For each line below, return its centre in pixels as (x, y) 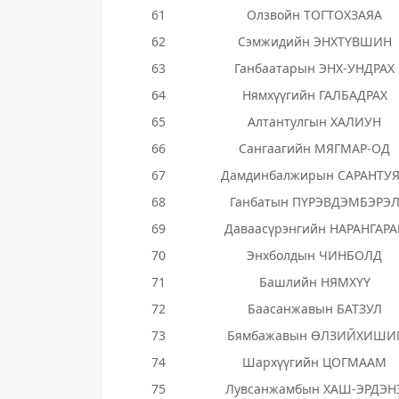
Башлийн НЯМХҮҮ (314, 282)
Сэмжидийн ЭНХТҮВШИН (314, 41)
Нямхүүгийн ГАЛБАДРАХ (314, 95)
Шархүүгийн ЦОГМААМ (314, 362)
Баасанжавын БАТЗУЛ (314, 309)
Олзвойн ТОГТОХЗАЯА (314, 15)
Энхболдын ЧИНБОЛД (314, 255)
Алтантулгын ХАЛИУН (314, 122)
